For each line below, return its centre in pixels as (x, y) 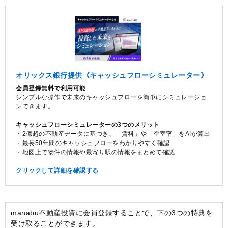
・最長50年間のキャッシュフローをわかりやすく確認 (93, 143)
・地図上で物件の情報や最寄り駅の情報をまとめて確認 (95, 152)
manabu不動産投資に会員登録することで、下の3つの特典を (112, 212)
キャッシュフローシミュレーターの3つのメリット (88, 124)
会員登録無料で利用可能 (51, 88)
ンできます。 (35, 106)
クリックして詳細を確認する (57, 170)
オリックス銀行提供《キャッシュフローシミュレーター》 (112, 75)
